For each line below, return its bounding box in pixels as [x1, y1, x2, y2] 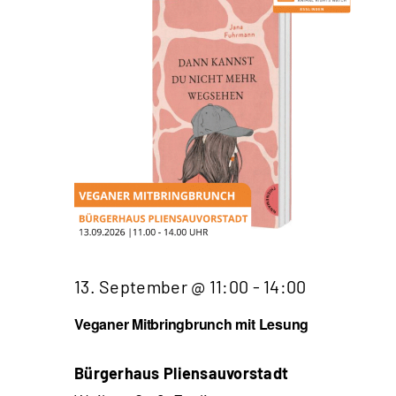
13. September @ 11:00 [74, 275, 249, 297]
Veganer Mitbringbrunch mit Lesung [74, 313, 309, 334]
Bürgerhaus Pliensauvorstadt [74, 362, 289, 383]
